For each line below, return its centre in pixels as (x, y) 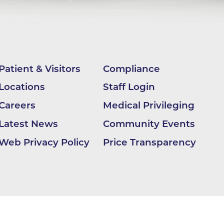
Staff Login (129, 87)
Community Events (149, 124)
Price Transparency (149, 142)
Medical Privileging (148, 105)
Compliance (131, 68)
